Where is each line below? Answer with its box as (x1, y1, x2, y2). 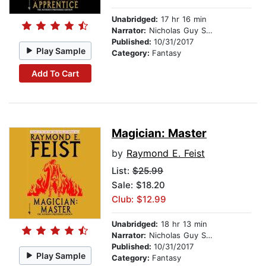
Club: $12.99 (112, 194, 166, 205)
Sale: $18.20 (112, 179, 165, 191)
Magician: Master (112, 126, 207, 141)
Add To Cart (31, 68, 79, 78)
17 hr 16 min (158, 14, 207, 24)
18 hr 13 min (158, 219, 207, 229)
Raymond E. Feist (126, 147, 205, 160)
